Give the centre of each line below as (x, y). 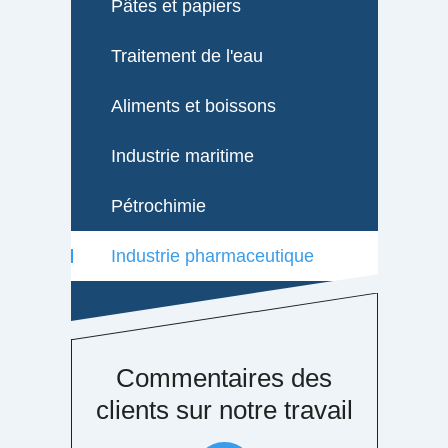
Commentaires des (224, 377)
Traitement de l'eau (186, 55)
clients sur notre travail (224, 409)
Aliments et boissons (193, 105)
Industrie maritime (182, 155)
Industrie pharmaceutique (212, 255)
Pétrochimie (158, 205)
